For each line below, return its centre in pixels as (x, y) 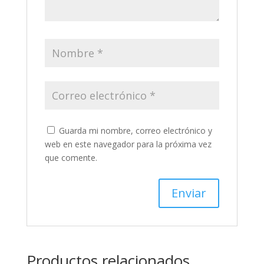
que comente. (71, 157)
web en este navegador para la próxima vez (128, 144)
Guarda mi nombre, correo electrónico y (135, 130)
